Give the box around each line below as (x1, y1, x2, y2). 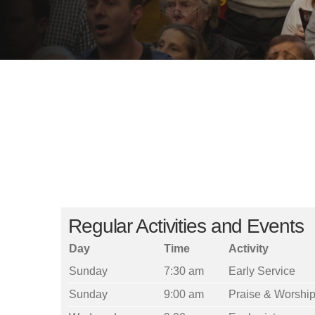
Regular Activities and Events (68, 215, 304, 237)
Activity (229, 243, 269, 255)
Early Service (229, 265, 295, 277)
